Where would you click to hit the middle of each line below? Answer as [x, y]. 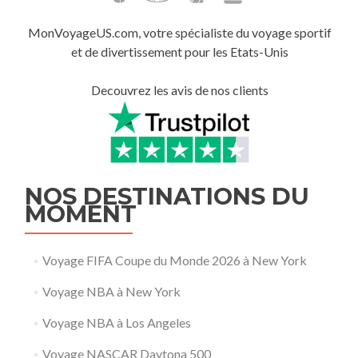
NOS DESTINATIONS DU [167, 196]
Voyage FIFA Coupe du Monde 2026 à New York [174, 260]
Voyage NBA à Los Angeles [116, 322]
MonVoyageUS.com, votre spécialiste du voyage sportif [179, 33]
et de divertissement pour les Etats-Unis [179, 52]
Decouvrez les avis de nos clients [179, 90]
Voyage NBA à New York [111, 291]
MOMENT [81, 213]
